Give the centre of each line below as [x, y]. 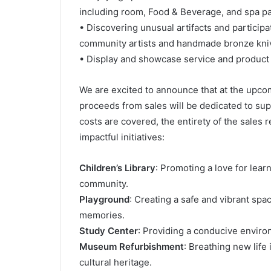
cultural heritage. [115, 262]
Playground [104, 199]
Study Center [108, 231]
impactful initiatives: [122, 137]
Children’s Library [117, 168]
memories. [102, 215]
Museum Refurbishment [131, 247]
